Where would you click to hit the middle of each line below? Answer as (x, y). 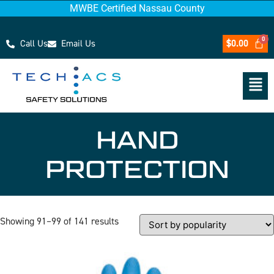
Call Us (34, 43)
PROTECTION (137, 169)
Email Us (78, 43)
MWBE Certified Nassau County (137, 8)
